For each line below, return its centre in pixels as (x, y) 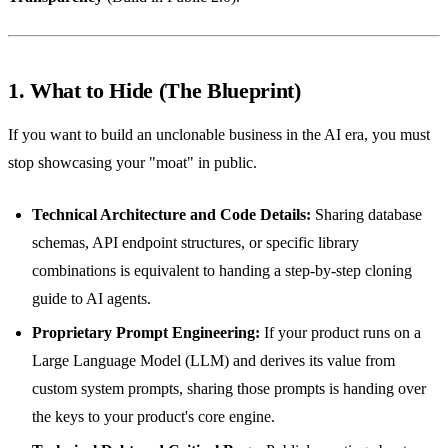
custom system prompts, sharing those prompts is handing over (229, 388)
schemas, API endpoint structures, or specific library (195, 242)
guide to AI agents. (91, 298)
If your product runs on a (340, 332)
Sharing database (366, 214)
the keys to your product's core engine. (153, 416)
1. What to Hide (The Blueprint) (154, 90)
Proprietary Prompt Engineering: (146, 332)
